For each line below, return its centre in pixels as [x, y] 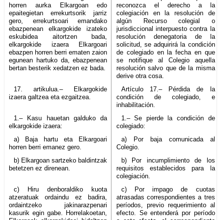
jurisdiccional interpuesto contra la [166, 28]
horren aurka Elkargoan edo [58, 5]
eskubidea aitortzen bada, [58, 36]
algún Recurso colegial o [166, 21]
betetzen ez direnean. [40, 168]
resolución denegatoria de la [166, 36]
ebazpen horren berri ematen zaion [58, 52]
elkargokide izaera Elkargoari [58, 44]
